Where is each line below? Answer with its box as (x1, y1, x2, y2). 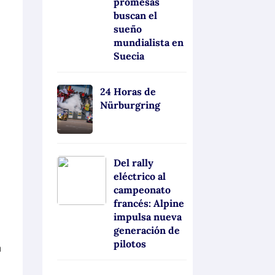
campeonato (113, 184, 171, 196)
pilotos (113, 238, 146, 250)
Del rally (113, 157, 153, 169)
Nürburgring (100, 99, 161, 112)
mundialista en (113, 36, 184, 49)
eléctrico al (113, 170, 166, 183)
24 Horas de (100, 85, 157, 98)
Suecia (113, 50, 144, 63)
